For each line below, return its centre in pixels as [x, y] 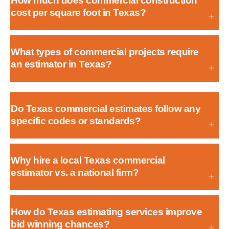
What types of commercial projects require [105, 52]
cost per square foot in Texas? [78, 12]
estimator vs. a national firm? [75, 172]
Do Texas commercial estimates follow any [106, 108]
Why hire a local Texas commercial [88, 160]
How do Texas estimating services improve [106, 212]
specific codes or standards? [76, 121]
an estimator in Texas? [61, 64]
